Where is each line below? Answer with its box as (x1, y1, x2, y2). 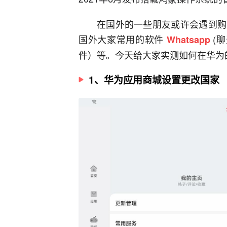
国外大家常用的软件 (79, 32, 167, 46)
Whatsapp (166, 33, 213, 46)
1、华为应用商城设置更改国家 (89, 73, 219, 87)
